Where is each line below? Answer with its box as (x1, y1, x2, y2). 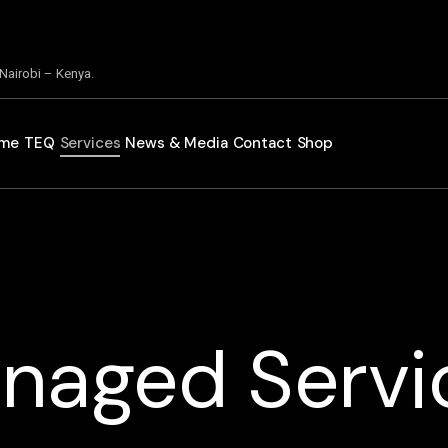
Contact (232, 133, 292, 153)
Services (59, 133, 121, 153)
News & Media (125, 133, 228, 153)
